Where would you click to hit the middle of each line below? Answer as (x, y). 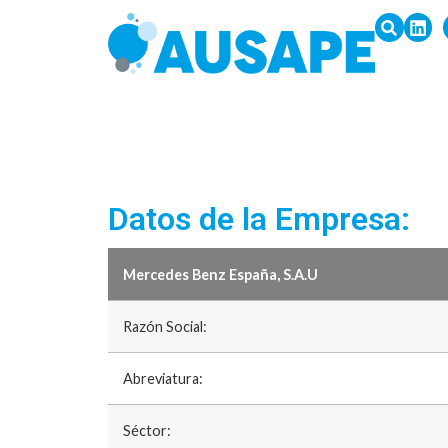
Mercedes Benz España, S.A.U (220, 275)
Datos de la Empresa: (258, 218)
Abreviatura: (162, 379)
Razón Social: (164, 327)
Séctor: (146, 431)
